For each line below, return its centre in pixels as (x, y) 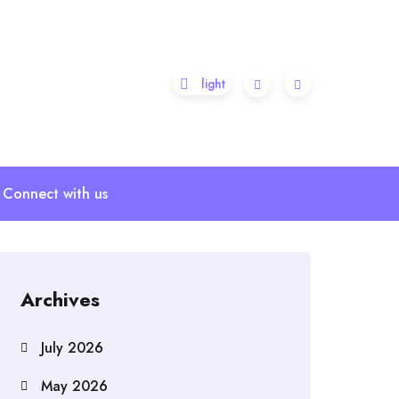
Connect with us (55, 194)
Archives (60, 299)
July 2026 (72, 348)
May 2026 (74, 386)
